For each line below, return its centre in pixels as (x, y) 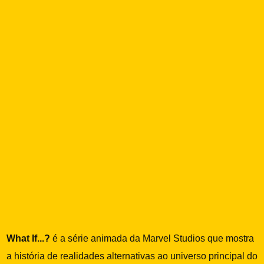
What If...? (29, 238)
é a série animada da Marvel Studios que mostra (152, 238)
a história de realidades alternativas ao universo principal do (132, 256)
